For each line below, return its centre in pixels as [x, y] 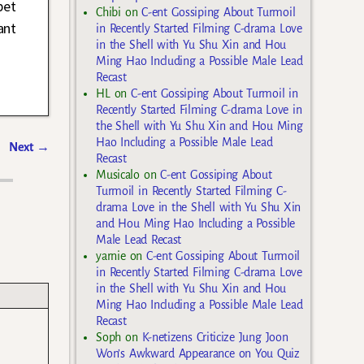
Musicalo [118, 174]
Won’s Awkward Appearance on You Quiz [198, 353]
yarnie [111, 256]
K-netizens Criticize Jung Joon [215, 337]
